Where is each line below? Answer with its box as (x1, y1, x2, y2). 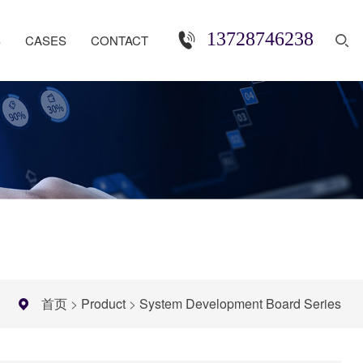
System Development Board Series (139, 294, 342, 313)
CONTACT (90, 32, 148, 49)
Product (81, 294, 126, 313)
